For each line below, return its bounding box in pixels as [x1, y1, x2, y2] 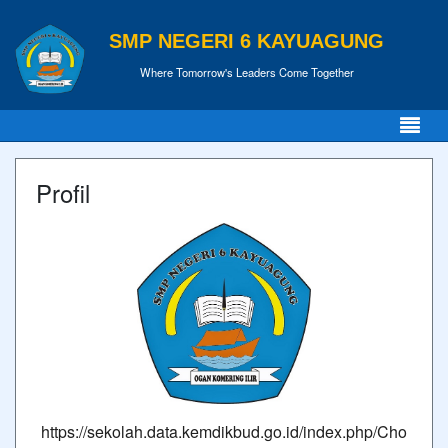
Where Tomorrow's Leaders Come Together [139, 63, 354, 80]
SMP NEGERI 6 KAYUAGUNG [109, 29, 384, 52]
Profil [36, 175, 90, 210]
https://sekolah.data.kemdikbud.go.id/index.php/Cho [41, 420, 407, 443]
